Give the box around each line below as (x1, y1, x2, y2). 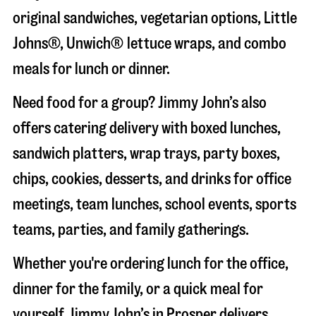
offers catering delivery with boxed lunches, (13, 119, 281, 136)
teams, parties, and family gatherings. (13, 221, 249, 238)
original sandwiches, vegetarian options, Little (13, 9, 297, 26)
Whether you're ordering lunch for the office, (13, 255, 288, 272)
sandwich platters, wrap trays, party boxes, (13, 145, 280, 162)
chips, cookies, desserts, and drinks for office (13, 170, 291, 187)
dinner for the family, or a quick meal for (13, 280, 263, 297)
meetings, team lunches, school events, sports (13, 195, 296, 212)
